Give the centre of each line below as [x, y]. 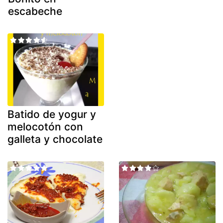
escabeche [35, 11]
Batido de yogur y [52, 114]
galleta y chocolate [55, 139]
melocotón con [45, 126]
